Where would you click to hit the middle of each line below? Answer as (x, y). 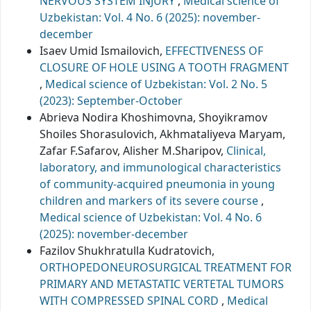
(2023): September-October (111, 100)
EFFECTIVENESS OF (214, 50)
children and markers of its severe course (150, 200)
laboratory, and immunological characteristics (160, 167)
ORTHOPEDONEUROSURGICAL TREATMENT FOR (166, 267)
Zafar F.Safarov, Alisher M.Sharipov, (133, 150)
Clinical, (246, 150)
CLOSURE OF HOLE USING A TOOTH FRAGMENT (164, 67)
